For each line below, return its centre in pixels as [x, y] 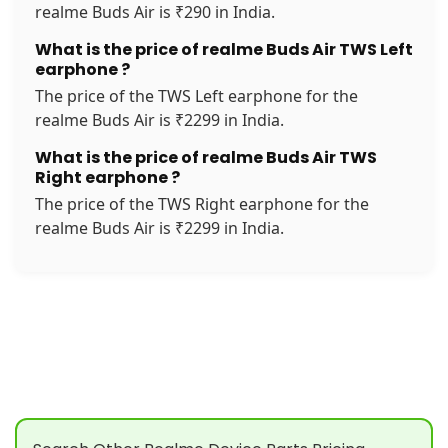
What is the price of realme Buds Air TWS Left [224, 49]
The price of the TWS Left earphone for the [196, 96]
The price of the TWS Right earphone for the [202, 204]
